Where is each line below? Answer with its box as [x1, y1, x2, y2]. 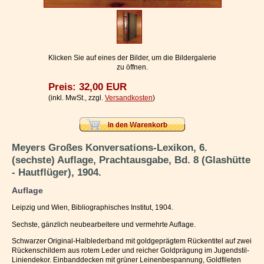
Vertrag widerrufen [12, 32, 74, 39]
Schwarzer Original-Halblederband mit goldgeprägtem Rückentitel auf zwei [12, 236, 252, 245]
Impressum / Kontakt [12, 11, 77, 18]
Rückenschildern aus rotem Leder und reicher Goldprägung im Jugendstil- [12, 246, 249, 255]
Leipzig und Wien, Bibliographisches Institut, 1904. [12, 203, 173, 212]
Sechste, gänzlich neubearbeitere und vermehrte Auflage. [12, 220, 196, 229]
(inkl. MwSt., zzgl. [48, 94, 105, 103]
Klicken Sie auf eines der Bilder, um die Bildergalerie [48, 54, 216, 62]
